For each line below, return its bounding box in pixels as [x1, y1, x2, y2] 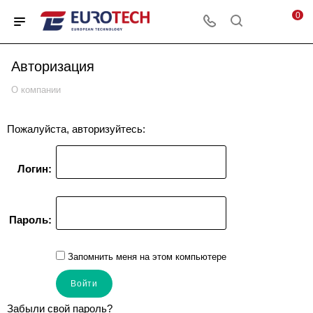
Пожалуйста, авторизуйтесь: [7, 123, 145, 135]
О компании [11, 85, 61, 95]
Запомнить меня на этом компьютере [65, 252, 226, 262]
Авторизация [11, 58, 94, 74]
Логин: [17, 163, 52, 175]
